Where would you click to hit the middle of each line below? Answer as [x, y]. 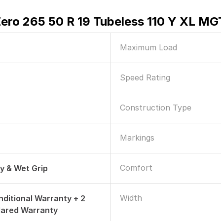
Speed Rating [145, 77]
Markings [137, 138]
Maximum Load [148, 47]
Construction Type [156, 108]
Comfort [136, 168]
